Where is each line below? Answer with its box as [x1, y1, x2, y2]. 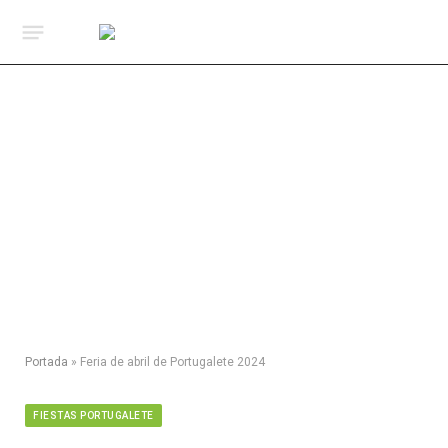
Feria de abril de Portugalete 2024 [80, 355, 265, 369]
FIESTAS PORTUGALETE [33, 410, 154, 421]
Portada [25, 355, 68, 369]
